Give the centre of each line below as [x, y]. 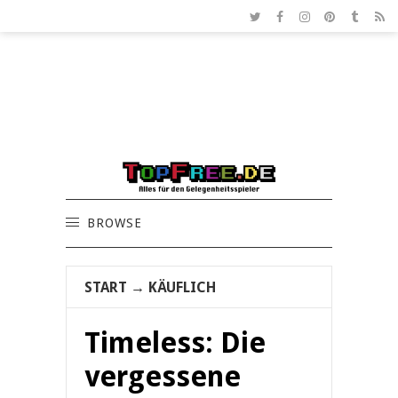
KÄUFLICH [182, 288]
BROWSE [115, 223]
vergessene [163, 377]
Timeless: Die [175, 343]
